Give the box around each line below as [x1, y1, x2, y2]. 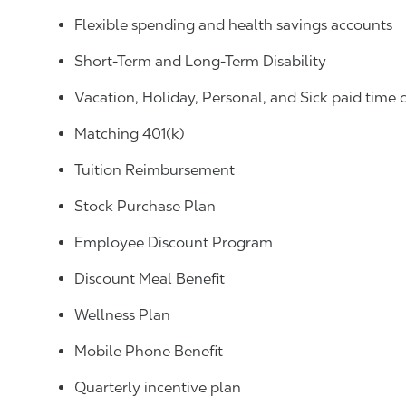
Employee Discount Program [74, 234, 273, 251]
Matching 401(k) [74, 125, 185, 142]
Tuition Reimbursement [74, 161, 235, 179]
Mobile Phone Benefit [74, 343, 223, 360]
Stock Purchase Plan [74, 198, 216, 215]
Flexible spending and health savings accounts [74, 16, 392, 34]
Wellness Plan [74, 306, 170, 324]
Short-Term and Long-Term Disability [74, 53, 326, 70]
